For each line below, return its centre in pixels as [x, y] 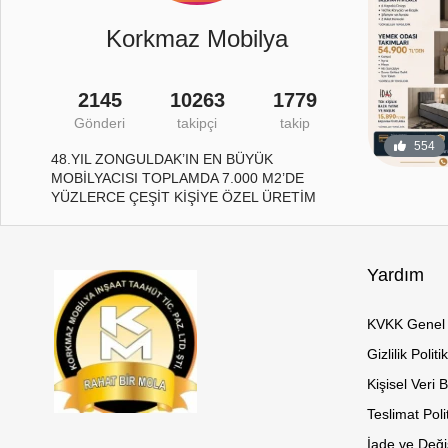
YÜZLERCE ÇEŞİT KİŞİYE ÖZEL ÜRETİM [183, 197]
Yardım [395, 275]
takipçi [197, 123]
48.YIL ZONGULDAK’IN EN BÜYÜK [162, 159]
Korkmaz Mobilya [197, 39]
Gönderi [100, 123]
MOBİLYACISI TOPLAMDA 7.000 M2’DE [177, 178]
